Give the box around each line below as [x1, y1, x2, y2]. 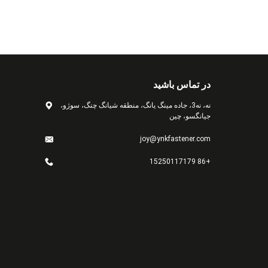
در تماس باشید [153, 79, 211, 90]
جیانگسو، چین [169, 112, 211, 120]
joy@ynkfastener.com [140, 135, 211, 143]
